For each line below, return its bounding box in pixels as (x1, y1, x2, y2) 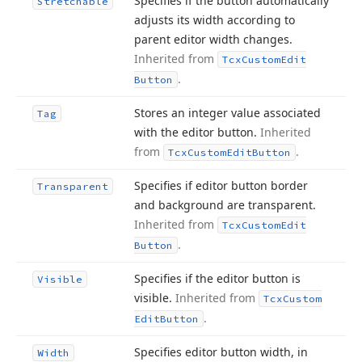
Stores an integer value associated (134, 105, 321, 120)
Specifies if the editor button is (134, 271, 301, 286)
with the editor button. (134, 124, 260, 140)
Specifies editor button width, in (134, 344, 308, 360)
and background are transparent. (134, 197, 316, 213)
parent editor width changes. (134, 32, 293, 47)
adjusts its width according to (134, 12, 295, 27)
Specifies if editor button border (134, 178, 308, 193)
